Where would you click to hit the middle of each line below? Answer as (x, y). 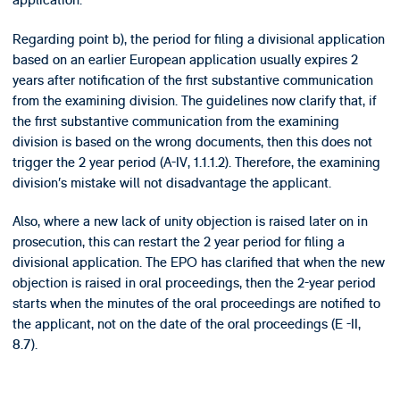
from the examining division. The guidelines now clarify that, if (194, 100)
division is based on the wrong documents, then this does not (192, 142)
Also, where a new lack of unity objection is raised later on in (190, 222)
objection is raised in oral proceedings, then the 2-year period (194, 283)
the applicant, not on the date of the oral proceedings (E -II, (186, 325)
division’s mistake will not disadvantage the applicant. (171, 183)
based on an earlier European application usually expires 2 (185, 59)
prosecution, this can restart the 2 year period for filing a (178, 242)
